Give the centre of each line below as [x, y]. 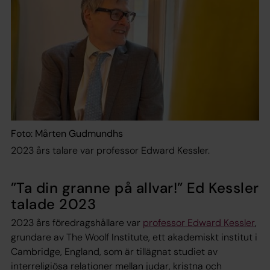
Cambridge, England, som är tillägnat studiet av [114, 251]
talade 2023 [54, 204]
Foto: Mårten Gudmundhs [67, 133]
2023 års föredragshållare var [77, 222]
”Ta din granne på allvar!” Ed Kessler [135, 187]
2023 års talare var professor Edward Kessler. [110, 150]
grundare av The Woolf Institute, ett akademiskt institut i [134, 237]
